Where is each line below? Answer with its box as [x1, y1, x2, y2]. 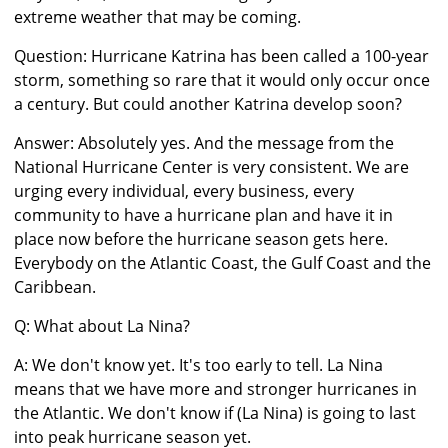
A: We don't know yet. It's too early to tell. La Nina [14, 354, 383, 377]
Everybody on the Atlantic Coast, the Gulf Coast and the [14, 252, 431, 275]
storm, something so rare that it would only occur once [14, 69, 430, 92]
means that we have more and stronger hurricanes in [14, 378, 417, 401]
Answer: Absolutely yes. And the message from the [14, 132, 394, 155]
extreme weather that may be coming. [14, 6, 301, 29]
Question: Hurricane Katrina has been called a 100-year [14, 45, 429, 68]
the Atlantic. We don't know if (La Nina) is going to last [14, 402, 416, 425]
